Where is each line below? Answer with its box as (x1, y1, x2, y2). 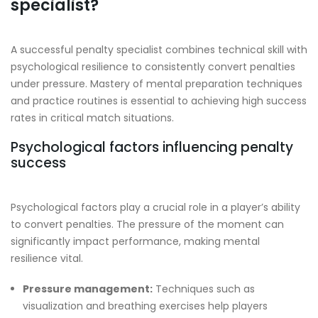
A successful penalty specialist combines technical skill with (11, 43, 307, 57)
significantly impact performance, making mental (11, 234, 260, 248)
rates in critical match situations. (11, 111, 174, 126)
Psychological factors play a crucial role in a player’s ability (11, 199, 300, 214)
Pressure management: (23, 281, 153, 296)
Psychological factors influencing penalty (11, 138, 293, 158)
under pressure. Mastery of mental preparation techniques (11, 77, 302, 92)
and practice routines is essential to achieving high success (11, 94, 307, 109)
